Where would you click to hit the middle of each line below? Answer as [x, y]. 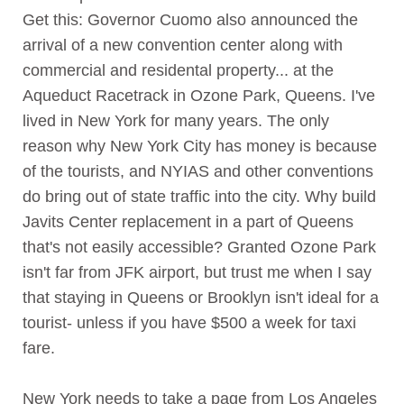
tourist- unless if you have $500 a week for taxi [189, 323]
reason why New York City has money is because [200, 147]
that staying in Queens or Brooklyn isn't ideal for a [201, 298]
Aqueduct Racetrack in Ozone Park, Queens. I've [199, 96]
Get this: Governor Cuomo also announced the [190, 20]
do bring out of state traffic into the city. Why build [199, 197]
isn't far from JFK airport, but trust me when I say [197, 273]
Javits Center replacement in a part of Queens [188, 222]
